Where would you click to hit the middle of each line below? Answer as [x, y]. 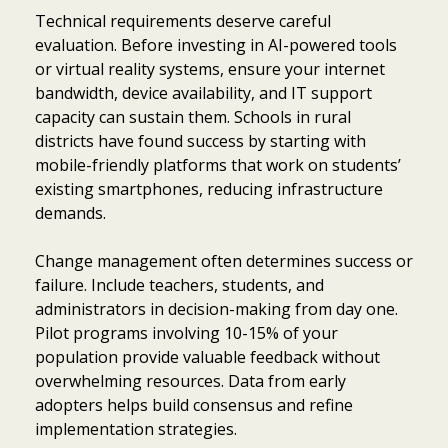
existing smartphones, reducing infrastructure [209, 188]
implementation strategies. [136, 428]
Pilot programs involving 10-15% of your [186, 332]
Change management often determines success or [224, 260]
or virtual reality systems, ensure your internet [210, 68]
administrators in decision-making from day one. [216, 308]
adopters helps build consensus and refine [194, 404]
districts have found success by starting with [200, 140]
